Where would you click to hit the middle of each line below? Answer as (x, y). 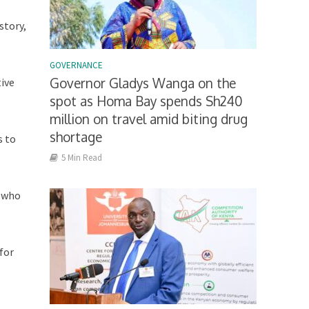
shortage (76, 136)
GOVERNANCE (77, 65)
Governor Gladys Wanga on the (143, 82)
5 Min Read (82, 157)
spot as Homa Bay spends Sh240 (147, 100)
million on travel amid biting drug (149, 118)
